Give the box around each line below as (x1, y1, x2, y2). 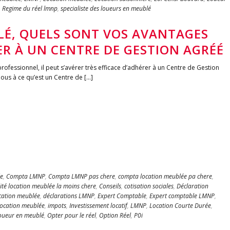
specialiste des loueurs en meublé (61, 4, 151, 13)
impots (48, 201, 66, 210)
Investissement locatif (69, 201, 127, 210)
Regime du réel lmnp (2, 4, 57, 13)
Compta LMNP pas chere (48, 172, 115, 181)
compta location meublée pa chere (118, 172, 212, 181)
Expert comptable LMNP (149, 191, 215, 200)
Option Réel (99, 211, 131, 220)
